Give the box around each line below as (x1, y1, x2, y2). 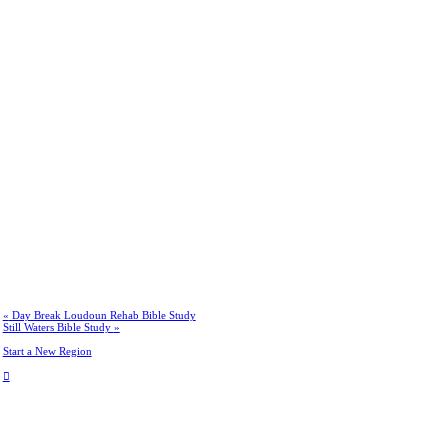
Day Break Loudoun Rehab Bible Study (8, 309, 196, 322)
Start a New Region (2, 344, 92, 357)
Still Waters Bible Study (2, 321, 114, 334)
